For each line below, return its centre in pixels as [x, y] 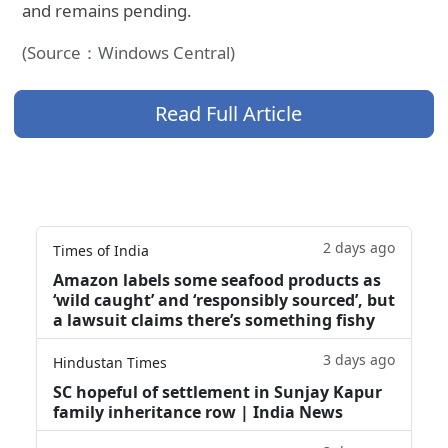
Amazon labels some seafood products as [217, 279]
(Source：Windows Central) [129, 53]
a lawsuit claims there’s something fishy [214, 319]
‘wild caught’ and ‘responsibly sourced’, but [224, 299]
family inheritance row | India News [198, 411]
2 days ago [359, 247]
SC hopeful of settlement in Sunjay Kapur [217, 391]
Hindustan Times [110, 362]
